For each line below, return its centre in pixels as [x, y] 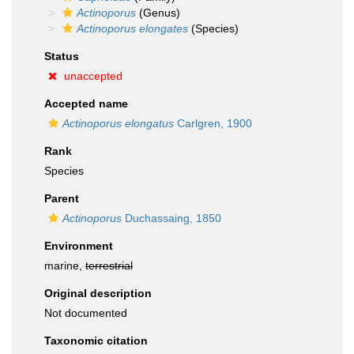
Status [62, 56]
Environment [79, 246]
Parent [62, 198]
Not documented [86, 313]
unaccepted [93, 76]
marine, [65, 265]
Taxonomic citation [96, 341]
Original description [98, 293]
